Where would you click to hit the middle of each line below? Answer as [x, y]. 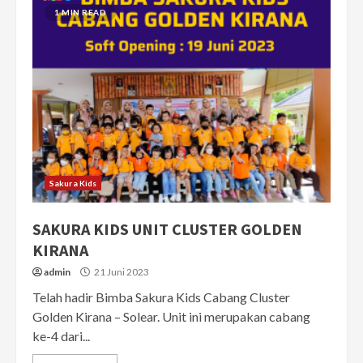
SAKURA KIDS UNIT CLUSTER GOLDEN [167, 229]
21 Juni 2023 [121, 272]
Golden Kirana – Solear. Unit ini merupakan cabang [171, 316]
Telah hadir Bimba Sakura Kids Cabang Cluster [161, 297]
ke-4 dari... [61, 336]
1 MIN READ [80, 12]
